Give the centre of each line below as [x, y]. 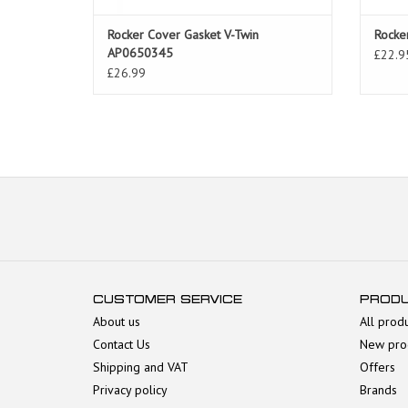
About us [117, 322]
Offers [377, 367]
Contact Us [122, 345]
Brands [378, 390]
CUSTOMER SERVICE [168, 300]
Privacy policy [130, 390]
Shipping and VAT [141, 367]
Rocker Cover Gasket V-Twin [183, 35]
